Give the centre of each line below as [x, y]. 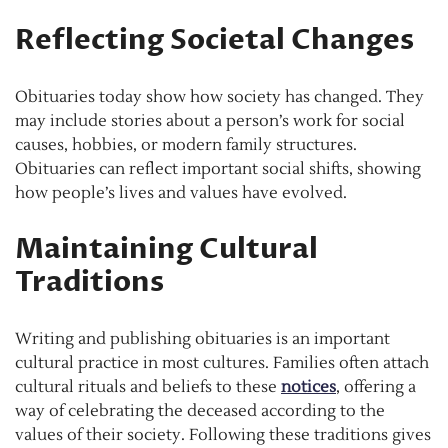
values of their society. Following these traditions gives [223, 435]
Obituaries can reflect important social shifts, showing [218, 169]
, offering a [376, 387]
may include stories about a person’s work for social [210, 121]
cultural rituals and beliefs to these [148, 387]
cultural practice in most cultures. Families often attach [222, 363]
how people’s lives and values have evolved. [181, 193]
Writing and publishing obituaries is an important [202, 339]
